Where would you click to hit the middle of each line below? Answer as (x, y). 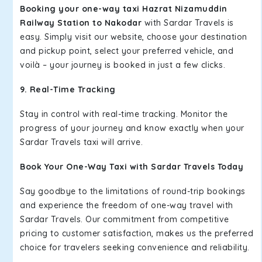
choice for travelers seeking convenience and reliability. (135, 247)
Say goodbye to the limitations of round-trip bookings (133, 191)
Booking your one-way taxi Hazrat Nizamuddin (124, 9)
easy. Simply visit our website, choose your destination (134, 37)
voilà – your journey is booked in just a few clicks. (123, 65)
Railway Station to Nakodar (82, 23)
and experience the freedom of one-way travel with (127, 205)
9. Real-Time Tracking (68, 89)
